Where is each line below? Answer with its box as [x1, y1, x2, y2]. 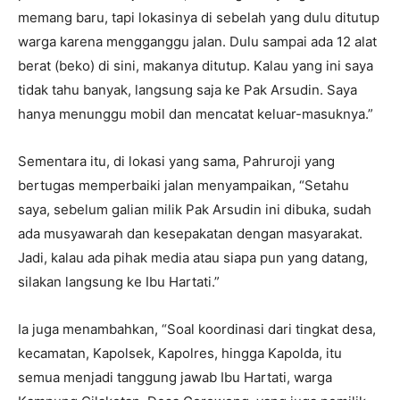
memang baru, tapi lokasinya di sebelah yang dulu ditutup [18, 9, 379, 27]
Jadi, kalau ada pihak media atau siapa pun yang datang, [18, 249, 368, 267]
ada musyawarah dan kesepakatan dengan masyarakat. [18, 225, 362, 243]
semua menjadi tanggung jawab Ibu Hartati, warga [18, 369, 332, 387]
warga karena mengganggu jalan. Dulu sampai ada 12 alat [18, 33, 377, 51]
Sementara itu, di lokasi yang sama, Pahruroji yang [18, 153, 335, 171]
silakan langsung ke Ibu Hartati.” [18, 273, 220, 291]
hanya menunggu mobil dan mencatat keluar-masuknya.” [18, 105, 373, 123]
